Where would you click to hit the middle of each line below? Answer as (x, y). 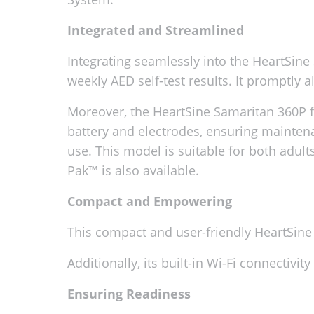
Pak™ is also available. (133, 170)
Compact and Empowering (149, 201)
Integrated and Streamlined (155, 30)
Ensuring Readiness (129, 293)
